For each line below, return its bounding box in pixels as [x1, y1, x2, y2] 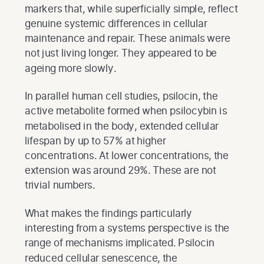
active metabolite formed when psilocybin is [25, 104, 227, 117]
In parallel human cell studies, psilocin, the [25, 90, 218, 103]
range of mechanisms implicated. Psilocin [25, 236, 214, 249]
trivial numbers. [25, 179, 95, 192]
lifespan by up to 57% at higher [25, 134, 166, 147]
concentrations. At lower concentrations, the [25, 148, 229, 161]
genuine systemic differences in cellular [25, 16, 207, 29]
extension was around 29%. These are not [25, 164, 216, 177]
